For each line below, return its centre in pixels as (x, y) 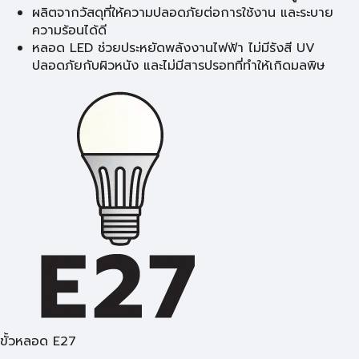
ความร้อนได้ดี (69, 30)
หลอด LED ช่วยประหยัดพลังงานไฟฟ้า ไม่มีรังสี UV (173, 48)
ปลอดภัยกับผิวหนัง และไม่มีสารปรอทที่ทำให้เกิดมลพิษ (179, 66)
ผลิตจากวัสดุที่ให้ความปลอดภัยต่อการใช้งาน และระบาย (183, 13)
